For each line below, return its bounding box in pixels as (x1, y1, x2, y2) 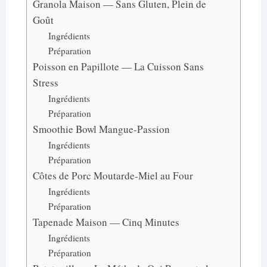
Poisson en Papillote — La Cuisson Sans (33, 59, 204, 73)
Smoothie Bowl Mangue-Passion (33, 122, 170, 136)
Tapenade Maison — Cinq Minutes (33, 215, 179, 229)
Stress (33, 75, 58, 89)
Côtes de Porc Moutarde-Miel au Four (33, 168, 193, 182)
